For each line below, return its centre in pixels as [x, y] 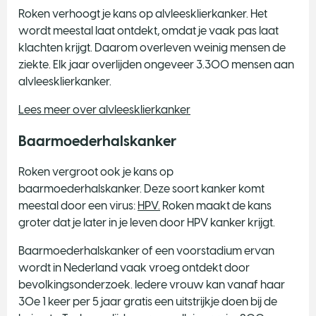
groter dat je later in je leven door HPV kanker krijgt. [148, 222]
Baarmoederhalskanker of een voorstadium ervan [146, 250]
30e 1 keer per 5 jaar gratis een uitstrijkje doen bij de [148, 301]
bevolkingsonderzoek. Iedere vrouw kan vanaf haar [152, 284]
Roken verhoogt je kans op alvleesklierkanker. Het [143, 13]
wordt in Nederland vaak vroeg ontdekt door [134, 267]
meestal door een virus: [78, 205]
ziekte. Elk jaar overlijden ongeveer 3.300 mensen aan [156, 64]
